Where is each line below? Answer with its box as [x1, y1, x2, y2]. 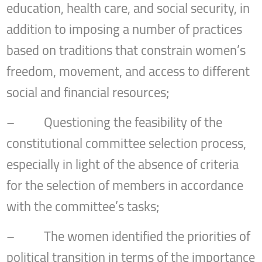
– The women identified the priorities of [6, 224, 251, 249]
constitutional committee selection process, [6, 131, 247, 156]
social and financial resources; [6, 80, 170, 105]
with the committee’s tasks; [6, 194, 160, 219]
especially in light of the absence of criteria [6, 152, 239, 177]
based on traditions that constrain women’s [6, 38, 246, 63]
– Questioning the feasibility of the [6, 110, 223, 135]
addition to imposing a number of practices [6, 17, 243, 42]
